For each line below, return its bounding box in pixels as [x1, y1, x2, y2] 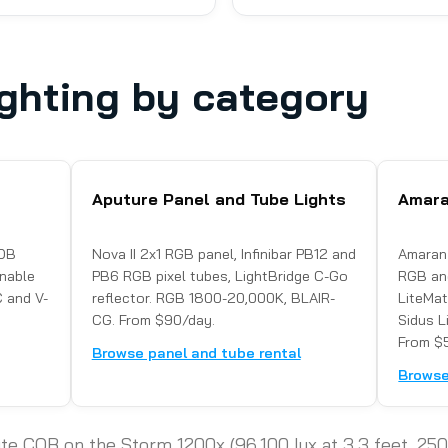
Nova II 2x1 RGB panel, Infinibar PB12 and [91, 245, 356, 264]
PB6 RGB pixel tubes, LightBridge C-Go [91, 267, 348, 286]
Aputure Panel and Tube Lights [91, 189, 346, 210]
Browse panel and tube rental [91, 344, 301, 363]
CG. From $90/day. [91, 311, 215, 330]
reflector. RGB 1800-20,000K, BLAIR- [91, 289, 335, 308]
